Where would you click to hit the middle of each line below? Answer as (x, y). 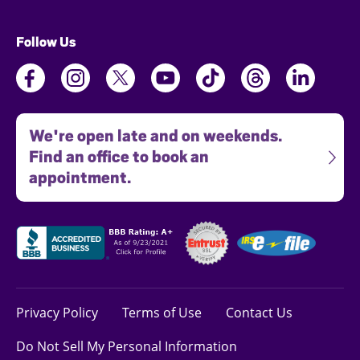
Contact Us (259, 312)
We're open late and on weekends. (155, 136)
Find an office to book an (119, 157)
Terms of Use (162, 312)
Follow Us (46, 42)
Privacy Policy (57, 312)
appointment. (80, 178)
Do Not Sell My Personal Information (127, 346)
